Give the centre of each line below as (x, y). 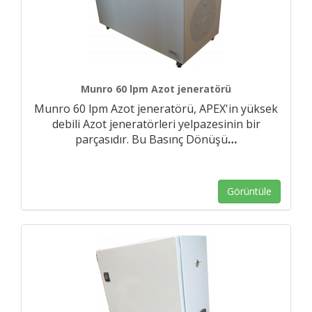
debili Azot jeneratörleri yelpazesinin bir (156, 124)
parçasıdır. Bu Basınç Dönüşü (151, 139)
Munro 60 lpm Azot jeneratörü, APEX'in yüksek (156, 109)
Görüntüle (249, 191)
